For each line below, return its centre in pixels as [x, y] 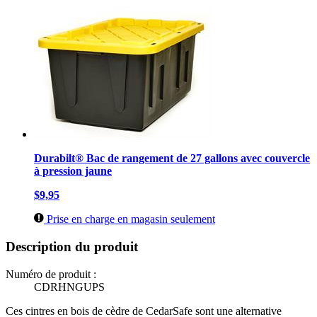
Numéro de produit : [51, 274]
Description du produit [72, 247]
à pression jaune [73, 171]
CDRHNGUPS [69, 287]
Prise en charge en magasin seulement [129, 219]
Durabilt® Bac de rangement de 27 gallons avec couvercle [172, 158]
